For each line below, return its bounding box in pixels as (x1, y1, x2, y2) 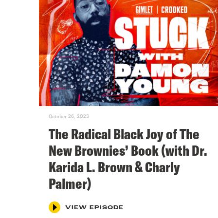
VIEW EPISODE (65, 204, 124, 211)
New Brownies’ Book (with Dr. (49, 141, 207, 160)
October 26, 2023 (49, 113, 89, 119)
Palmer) (49, 174, 91, 193)
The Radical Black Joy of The (49, 124, 200, 143)
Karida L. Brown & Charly (49, 157, 180, 176)
